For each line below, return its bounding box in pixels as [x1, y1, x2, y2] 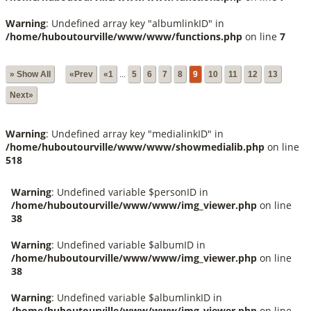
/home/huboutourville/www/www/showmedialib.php [6, 140, 264, 153]
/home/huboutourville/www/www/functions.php [6, 29, 242, 43]
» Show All [10, 69, 51, 79]
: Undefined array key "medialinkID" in [46, 126, 224, 140]
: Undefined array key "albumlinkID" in [46, 16, 224, 30]
